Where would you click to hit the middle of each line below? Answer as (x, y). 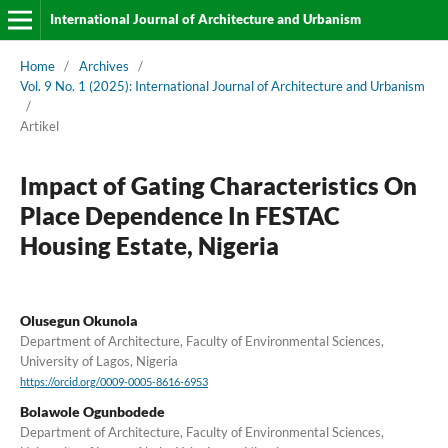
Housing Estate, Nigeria (149, 245)
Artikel (39, 125)
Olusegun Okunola (78, 320)
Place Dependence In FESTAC (179, 215)
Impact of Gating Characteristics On (218, 185)
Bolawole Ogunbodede (92, 412)
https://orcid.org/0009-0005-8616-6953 (113, 382)
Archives (103, 65)
